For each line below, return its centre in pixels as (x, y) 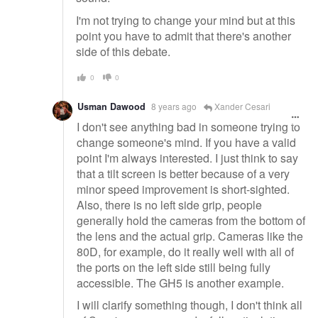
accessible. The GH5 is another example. (180, 283)
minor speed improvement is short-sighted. (183, 189)
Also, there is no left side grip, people (169, 204)
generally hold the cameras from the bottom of (191, 220)
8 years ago (174, 106)
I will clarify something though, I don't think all (190, 305)
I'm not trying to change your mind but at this (186, 20)
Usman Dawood (111, 107)
